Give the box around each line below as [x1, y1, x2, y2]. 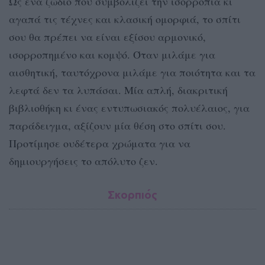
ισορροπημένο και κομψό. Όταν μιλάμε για [9, 47, 215, 62]
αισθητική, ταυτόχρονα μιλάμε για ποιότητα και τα [9, 65, 256, 80]
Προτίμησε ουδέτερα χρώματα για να [9, 136, 190, 151]
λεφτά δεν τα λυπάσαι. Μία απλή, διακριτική [9, 83, 228, 98]
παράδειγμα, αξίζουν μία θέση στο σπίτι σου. [9, 118, 226, 133]
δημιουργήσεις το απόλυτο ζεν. [9, 154, 158, 169]
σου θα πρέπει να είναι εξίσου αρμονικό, [9, 30, 206, 44]
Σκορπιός [108, 188, 157, 202]
